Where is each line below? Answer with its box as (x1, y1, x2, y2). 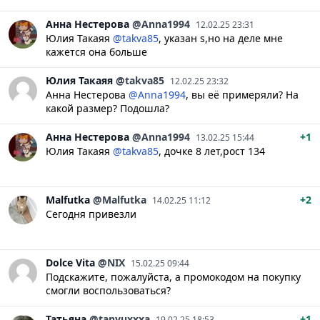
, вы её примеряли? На (186, 87, 299, 101)
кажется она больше (46, 44, 147, 59)
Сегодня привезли (46, 206, 136, 221)
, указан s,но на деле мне (159, 31, 283, 45)
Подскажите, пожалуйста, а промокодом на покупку (46, 269, 301, 284)
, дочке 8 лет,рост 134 (159, 144, 265, 158)
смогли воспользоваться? (46, 283, 171, 297)
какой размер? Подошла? (46, 101, 169, 115)
